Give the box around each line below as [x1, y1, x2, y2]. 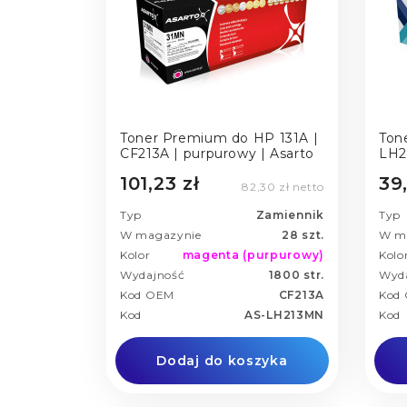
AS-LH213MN [244, 308, 324, 323]
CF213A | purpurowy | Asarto [120, 144, 314, 162]
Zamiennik [255, 208, 324, 223]
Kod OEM [120, 288, 174, 303]
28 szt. [282, 228, 324, 243]
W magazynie [120, 228, 202, 243]
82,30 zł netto [242, 180, 324, 194]
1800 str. [268, 268, 324, 283]
